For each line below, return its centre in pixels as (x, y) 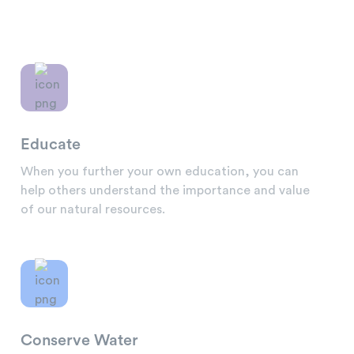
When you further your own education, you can (160, 172)
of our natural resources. (93, 210)
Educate (51, 145)
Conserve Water (79, 341)
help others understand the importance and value (165, 191)
